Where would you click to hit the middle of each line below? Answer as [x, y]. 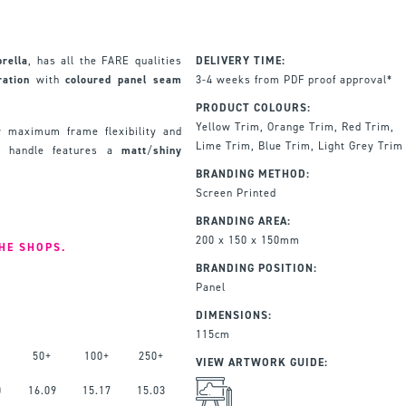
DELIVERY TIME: [240, 60]
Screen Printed [236, 193]
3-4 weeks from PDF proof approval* [294, 79]
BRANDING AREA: [243, 221]
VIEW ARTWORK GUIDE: [261, 362]
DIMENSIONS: [233, 315]
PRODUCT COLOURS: [253, 107]
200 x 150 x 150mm [247, 240]
